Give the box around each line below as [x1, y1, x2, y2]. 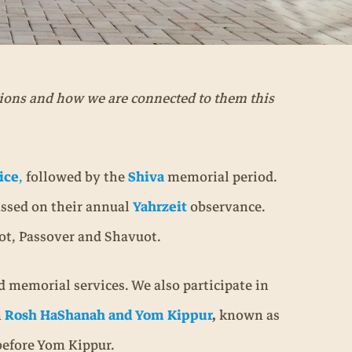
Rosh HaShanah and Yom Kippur [5, 304, 212, 327]
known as [216, 304, 280, 327]
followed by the [23, 166, 128, 189]
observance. [187, 196, 266, 218]
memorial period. [164, 166, 277, 189]
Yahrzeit [133, 196, 187, 218]
